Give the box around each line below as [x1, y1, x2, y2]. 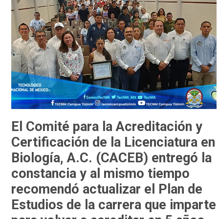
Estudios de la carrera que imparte [11, 197, 217, 213]
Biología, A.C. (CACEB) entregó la [11, 150, 212, 166]
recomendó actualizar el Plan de [11, 181, 203, 197]
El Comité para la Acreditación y [11, 118, 203, 134]
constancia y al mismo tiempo [11, 165, 190, 181]
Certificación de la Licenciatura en [11, 134, 216, 150]
